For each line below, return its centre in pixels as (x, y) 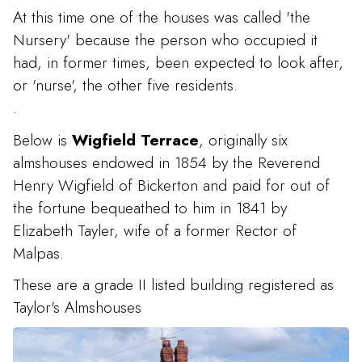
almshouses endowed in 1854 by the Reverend (166, 162)
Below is (42, 139)
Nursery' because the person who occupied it (165, 40)
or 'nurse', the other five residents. (125, 85)
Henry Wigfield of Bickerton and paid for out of (171, 185)
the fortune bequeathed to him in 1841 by (150, 207)
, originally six (243, 139)
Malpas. (38, 253)
